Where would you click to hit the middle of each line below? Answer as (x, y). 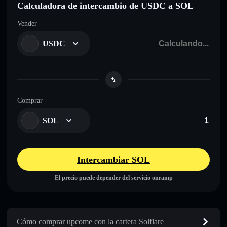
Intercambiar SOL (113, 159)
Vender (27, 23)
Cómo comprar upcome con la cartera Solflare (90, 221)
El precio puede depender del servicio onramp (113, 178)
